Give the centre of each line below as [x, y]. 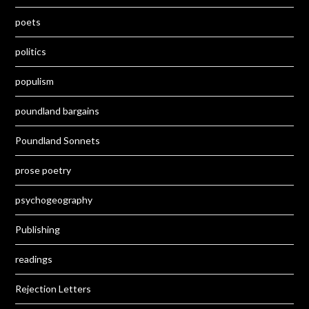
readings [34, 259]
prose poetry [43, 170]
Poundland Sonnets [58, 141]
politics [31, 52]
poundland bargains [58, 111]
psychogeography [54, 200]
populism [35, 81]
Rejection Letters [53, 289]
